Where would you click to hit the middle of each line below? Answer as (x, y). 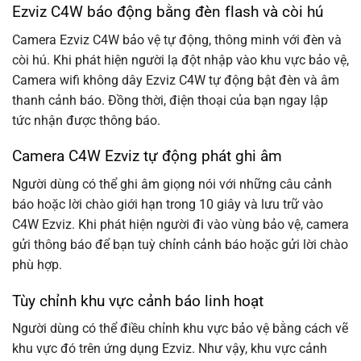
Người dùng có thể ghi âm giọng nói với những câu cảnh (172, 184)
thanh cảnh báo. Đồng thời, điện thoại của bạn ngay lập (170, 100)
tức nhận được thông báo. (86, 120)
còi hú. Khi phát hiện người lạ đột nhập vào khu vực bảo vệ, (180, 60)
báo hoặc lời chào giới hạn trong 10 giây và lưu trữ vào (168, 204)
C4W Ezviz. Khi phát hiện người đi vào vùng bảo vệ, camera (180, 224)
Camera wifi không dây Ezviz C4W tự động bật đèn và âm (176, 80)
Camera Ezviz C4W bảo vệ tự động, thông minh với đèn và (177, 39)
